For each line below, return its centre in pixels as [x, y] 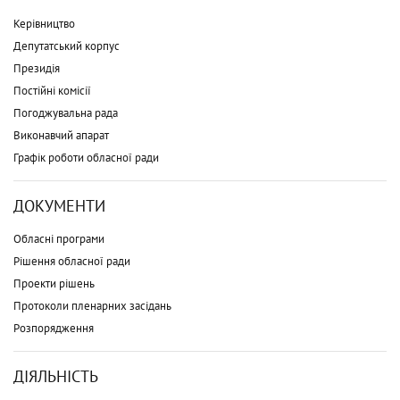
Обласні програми [59, 238]
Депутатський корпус [67, 46]
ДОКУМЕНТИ [59, 205]
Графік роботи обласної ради [86, 157]
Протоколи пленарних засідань [92, 305]
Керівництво [44, 23]
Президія [37, 68]
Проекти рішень [54, 283]
